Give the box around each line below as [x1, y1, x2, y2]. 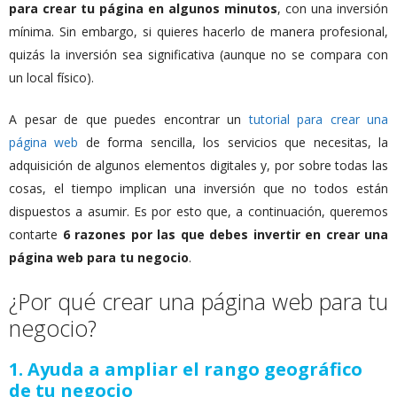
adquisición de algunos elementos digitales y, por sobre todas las [9, 157, 388, 175]
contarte [9, 226, 63, 244]
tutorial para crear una [248, 111, 388, 128]
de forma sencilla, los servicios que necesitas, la [78, 134, 389, 152]
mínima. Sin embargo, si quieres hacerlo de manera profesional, [9, 23, 388, 41]
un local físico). [9, 69, 94, 87]
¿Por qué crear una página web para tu [9, 286, 388, 317]
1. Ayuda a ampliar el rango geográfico [9, 357, 362, 382]
